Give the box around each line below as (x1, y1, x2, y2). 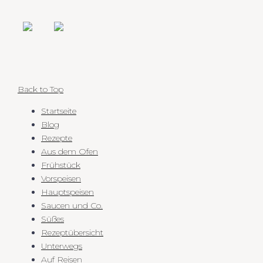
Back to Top (18, 83, 63, 95)
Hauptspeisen (41, 186, 94, 197)
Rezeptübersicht (41, 227, 103, 238)
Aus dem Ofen (41, 146, 98, 157)
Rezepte (41, 132, 72, 143)
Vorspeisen (41, 173, 81, 184)
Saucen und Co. (41, 200, 103, 211)
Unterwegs (41, 240, 82, 251)
